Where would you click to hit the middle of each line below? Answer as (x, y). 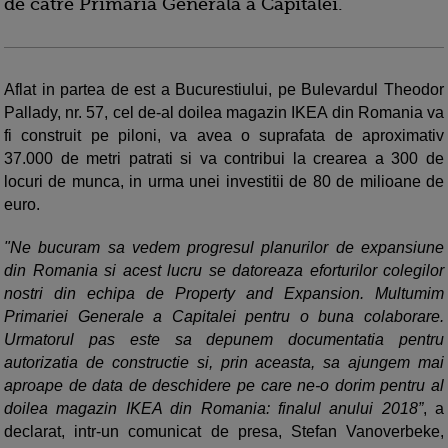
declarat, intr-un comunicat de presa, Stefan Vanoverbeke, (224, 432)
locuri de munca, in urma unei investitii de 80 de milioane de (224, 182)
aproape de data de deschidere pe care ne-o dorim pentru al (224, 386)
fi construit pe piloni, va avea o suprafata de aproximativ (224, 136)
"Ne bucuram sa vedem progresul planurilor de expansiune (224, 248)
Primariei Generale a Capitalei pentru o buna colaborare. (224, 317)
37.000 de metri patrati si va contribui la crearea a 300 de (224, 159)
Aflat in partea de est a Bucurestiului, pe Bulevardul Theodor (224, 90)
